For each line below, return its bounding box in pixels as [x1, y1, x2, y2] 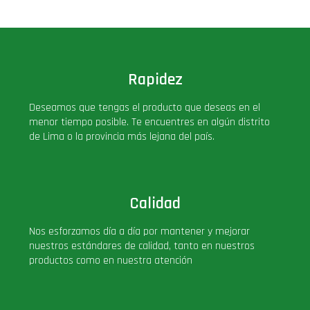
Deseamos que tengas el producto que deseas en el [29, 100, 261, 115]
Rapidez [127, 69, 183, 90]
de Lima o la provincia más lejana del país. [29, 129, 215, 144]
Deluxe [41, 2, 75, 19]
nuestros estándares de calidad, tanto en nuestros [29, 238, 255, 253]
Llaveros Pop [41, 154, 105, 171]
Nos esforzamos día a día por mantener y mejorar [29, 224, 250, 239]
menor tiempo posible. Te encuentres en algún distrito [29, 114, 271, 129]
